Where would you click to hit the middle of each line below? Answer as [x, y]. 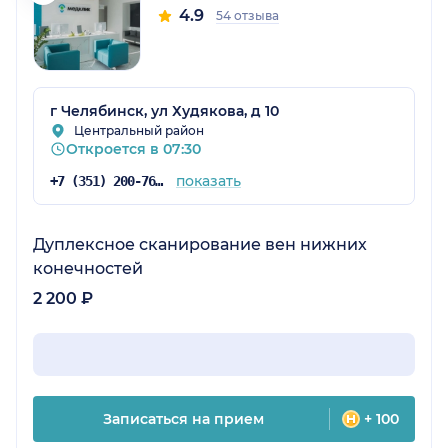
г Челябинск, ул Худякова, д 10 [164, 111]
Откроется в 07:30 [133, 149]
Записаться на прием [183, 419]
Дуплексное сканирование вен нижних [200, 245]
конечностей [88, 269]
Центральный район [139, 131]
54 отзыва [247, 16]
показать [208, 181]
